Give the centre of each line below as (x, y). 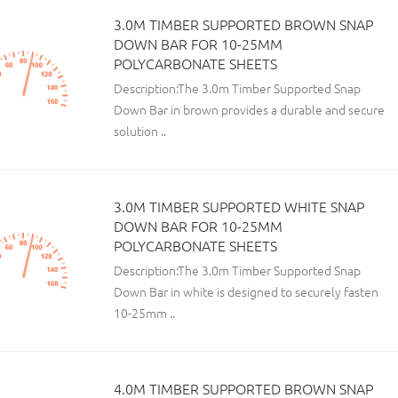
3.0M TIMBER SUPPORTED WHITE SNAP (239, 207)
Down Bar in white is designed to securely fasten (246, 292)
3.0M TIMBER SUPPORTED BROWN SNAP (243, 24)
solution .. (140, 131)
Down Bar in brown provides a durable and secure (249, 110)
